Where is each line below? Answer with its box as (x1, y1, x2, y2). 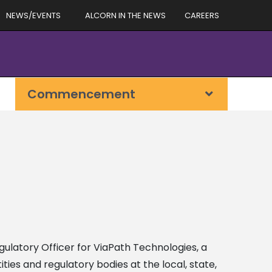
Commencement (27, 86, 135, 103)
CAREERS (185, 9, 219, 21)
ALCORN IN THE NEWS (85, 9, 166, 21)
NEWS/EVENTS (6, 9, 61, 21)
